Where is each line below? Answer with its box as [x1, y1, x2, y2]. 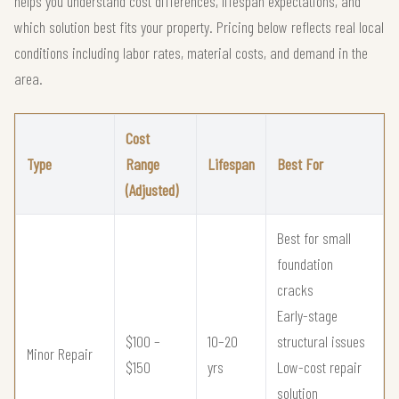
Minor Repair [27, 344, 93, 364]
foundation [277, 254, 333, 274]
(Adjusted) [126, 180, 178, 200]
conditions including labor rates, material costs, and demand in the [14, 43, 368, 63]
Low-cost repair [277, 357, 362, 378]
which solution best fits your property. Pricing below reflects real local [14, 17, 384, 37]
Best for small [277, 228, 351, 248]
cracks [277, 280, 313, 300]
